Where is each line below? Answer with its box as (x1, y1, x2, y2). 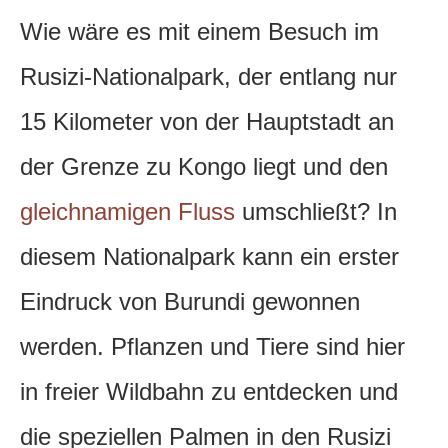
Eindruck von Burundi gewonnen (20, 288, 360, 316)
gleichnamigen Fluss (20, 198, 235, 226)
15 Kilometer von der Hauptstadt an (20, 108, 394, 136)
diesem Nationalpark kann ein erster (20, 243, 399, 271)
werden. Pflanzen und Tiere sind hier (20, 333, 405, 361)
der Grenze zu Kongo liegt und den (20, 153, 388, 181)
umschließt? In (235, 198, 397, 226)
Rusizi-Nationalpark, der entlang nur (20, 63, 397, 91)
